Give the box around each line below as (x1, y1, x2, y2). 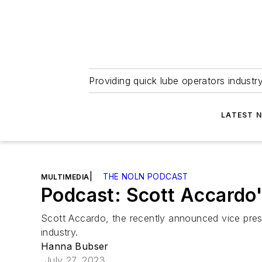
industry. (41, 226, 78, 238)
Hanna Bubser (41, 240, 109, 252)
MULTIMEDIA (41, 173, 89, 181)
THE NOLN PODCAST (103, 172, 188, 181)
